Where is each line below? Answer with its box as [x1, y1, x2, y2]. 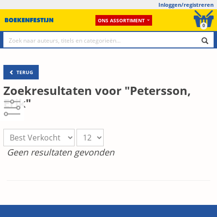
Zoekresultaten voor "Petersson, [3, 82, 191, 98]
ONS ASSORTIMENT [97, 16, 145, 24]
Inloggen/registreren [158, 1, 214, 8]
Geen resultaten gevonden [7, 146, 114, 158]
